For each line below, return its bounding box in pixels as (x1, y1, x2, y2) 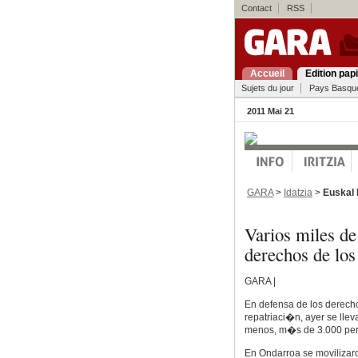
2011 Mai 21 (246, 106, 294, 116)
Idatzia (283, 186, 312, 198)
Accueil (249, 68, 284, 79)
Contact (241, 3, 272, 13)
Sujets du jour (241, 83, 294, 93)
